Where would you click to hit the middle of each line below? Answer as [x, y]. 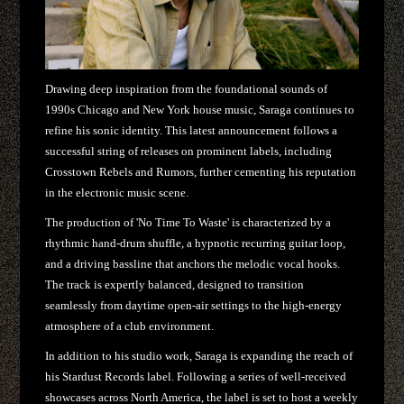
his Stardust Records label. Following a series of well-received [196, 377]
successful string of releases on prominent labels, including [189, 151]
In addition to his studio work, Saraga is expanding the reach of [199, 356]
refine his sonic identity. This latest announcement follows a [192, 131]
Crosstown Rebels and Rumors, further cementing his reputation [201, 172]
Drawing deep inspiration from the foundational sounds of [187, 89]
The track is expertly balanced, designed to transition [175, 285]
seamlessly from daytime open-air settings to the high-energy [194, 306]
